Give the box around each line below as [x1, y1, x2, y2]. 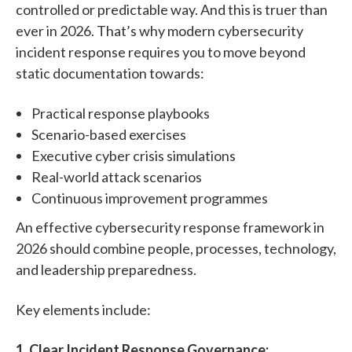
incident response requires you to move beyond [16, 42, 306, 60]
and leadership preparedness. [16, 260, 196, 278]
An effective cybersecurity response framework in [16, 218, 324, 236]
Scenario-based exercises [31, 125, 186, 143]
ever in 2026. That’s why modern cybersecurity [16, 21, 303, 39]
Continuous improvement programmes [31, 189, 268, 207]
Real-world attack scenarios [31, 167, 202, 185]
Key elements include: [16, 300, 151, 318]
